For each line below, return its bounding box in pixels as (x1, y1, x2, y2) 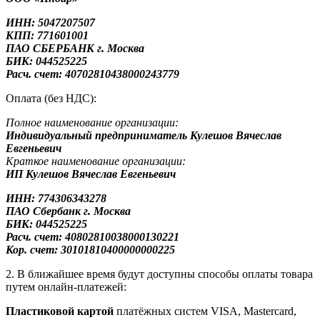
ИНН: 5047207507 (6, 16, 95, 29)
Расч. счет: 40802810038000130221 (6, 230, 179, 243)
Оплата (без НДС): (6, 91, 96, 104)
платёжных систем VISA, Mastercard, (116, 304, 296, 317)
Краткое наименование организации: (6, 154, 186, 167)
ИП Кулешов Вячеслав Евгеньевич (6, 167, 176, 180)
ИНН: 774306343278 (6, 191, 106, 204)
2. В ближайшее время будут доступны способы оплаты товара (6, 267, 313, 280)
